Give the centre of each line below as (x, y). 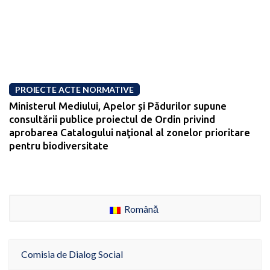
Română (140, 209)
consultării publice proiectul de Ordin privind (112, 119)
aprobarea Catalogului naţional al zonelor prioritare (130, 133)
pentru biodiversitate (59, 146)
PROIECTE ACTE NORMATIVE (74, 90)
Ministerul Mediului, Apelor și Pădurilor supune (118, 106)
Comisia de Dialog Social (72, 254)
